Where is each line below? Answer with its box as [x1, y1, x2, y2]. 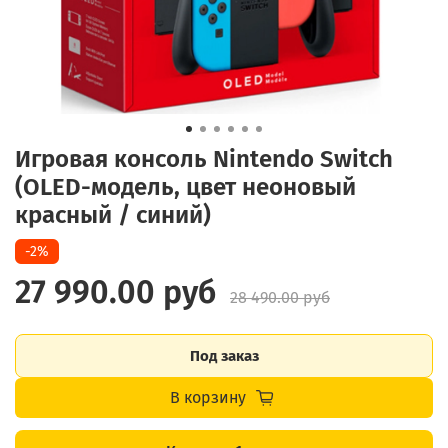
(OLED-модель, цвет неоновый [15, 172, 356, 201]
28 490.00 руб [230, 287, 330, 307]
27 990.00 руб [15, 272, 216, 311]
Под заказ [189, 346, 259, 365]
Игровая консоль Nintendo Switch [15, 144, 393, 173]
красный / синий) [15, 200, 211, 229]
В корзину [169, 387, 246, 407]
